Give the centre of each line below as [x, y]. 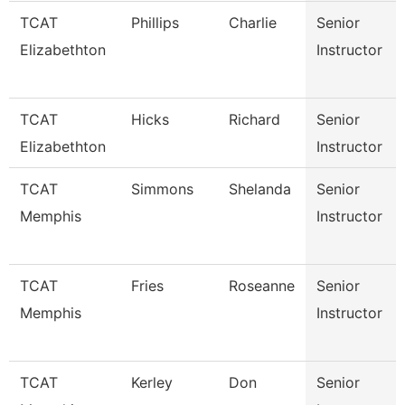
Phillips [155, 23]
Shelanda [260, 189]
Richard [254, 119]
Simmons [162, 189]
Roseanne [262, 286]
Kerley [152, 382]
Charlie [253, 23]
